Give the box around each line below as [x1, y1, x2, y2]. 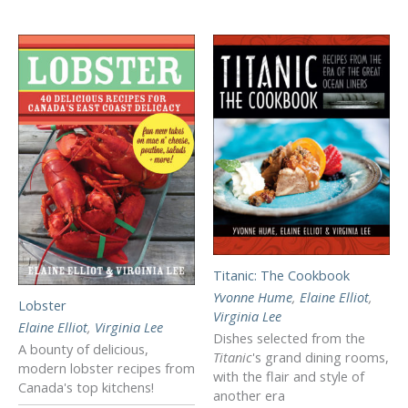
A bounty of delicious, [18, 339, 148, 358]
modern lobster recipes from [18, 358, 195, 377]
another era [213, 385, 285, 404]
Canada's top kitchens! [18, 377, 154, 396]
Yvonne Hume [213, 287, 292, 306]
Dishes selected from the [213, 328, 365, 347]
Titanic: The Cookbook [213, 265, 350, 284]
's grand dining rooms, [252, 347, 389, 366]
